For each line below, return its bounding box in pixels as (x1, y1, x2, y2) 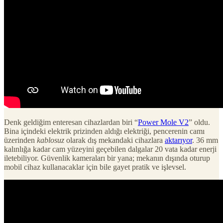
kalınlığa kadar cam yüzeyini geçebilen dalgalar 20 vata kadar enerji (4, 144, 217, 153)
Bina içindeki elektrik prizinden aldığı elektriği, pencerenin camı (4, 126, 205, 135)
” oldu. (189, 117, 210, 126)
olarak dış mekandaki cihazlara (64, 135, 165, 144)
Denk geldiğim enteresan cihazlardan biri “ (4, 117, 138, 126)
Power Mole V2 (138, 117, 189, 126)
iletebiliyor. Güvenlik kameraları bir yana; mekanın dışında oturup (4, 153, 210, 162)
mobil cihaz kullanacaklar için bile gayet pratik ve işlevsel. (4, 162, 186, 171)
